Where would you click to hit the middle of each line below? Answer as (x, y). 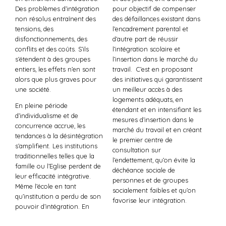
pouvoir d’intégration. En (52, 207)
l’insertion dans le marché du (155, 59)
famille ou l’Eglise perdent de (58, 166)
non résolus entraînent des (55, 18)
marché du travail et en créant (157, 129)
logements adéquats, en (148, 99)
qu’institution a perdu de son (58, 196)
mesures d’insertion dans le (153, 119)
